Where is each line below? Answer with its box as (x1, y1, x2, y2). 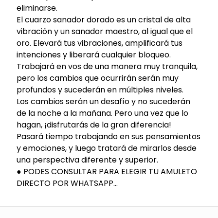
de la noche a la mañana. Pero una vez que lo (16, 107, 188, 119)
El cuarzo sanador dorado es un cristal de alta (16, 14, 191, 25)
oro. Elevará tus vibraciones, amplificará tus (16, 37, 182, 49)
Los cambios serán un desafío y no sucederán (16, 95, 190, 107)
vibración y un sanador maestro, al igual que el (16, 25, 193, 37)
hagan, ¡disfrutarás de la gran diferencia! (16, 119, 171, 130)
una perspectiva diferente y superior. (16, 154, 158, 165)
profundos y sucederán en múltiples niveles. (16, 84, 183, 95)
